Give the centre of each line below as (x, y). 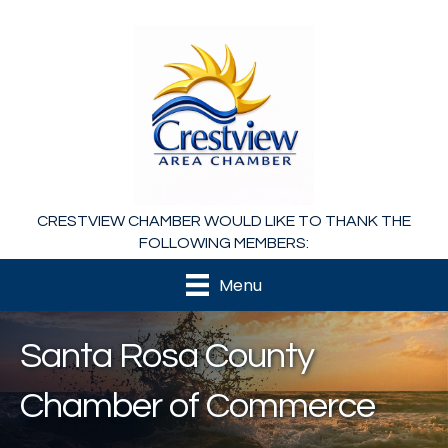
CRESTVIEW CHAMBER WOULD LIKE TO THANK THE (224, 221)
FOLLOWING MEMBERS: (224, 243)
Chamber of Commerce (197, 406)
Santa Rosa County (167, 356)
